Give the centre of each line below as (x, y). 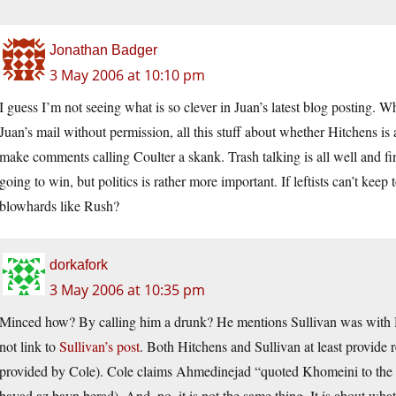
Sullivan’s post (99, 346)
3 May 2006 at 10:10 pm (127, 76)
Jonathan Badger (103, 50)
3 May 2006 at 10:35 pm (127, 290)
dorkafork (79, 265)
